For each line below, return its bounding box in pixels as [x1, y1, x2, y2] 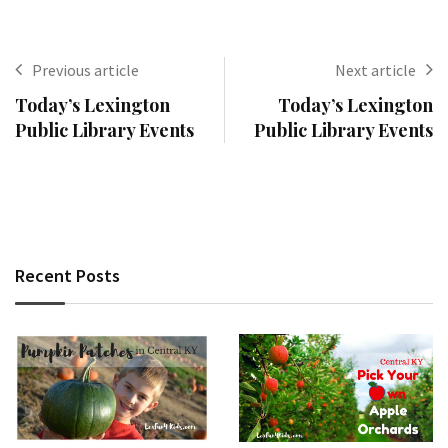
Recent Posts [15, 264, 120, 288]
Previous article [32, 60, 139, 81]
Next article [335, 60, 416, 81]
